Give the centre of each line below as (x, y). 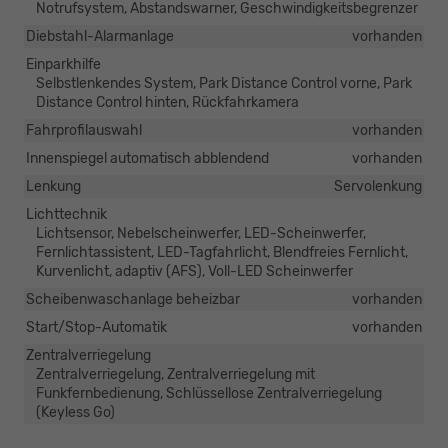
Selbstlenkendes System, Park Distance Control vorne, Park (224, 83)
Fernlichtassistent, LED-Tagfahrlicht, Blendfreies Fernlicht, (222, 252)
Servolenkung (378, 186)
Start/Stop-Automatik (96, 327)
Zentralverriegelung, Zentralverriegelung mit (175, 374)
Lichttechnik (66, 214)
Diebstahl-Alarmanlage (100, 36)
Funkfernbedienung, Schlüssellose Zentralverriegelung (209, 393)
